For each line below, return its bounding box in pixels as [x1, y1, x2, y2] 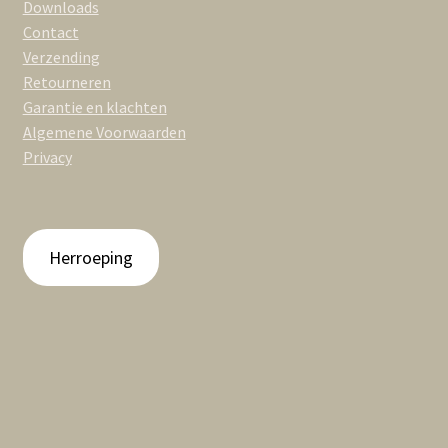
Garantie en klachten [22, 97, 167, 118]
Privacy [22, 147, 72, 168]
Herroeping [48, 246, 133, 270]
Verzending [22, 47, 100, 68]
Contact [22, 22, 79, 43]
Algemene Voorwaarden [22, 122, 186, 143]
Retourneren [22, 72, 111, 93]
